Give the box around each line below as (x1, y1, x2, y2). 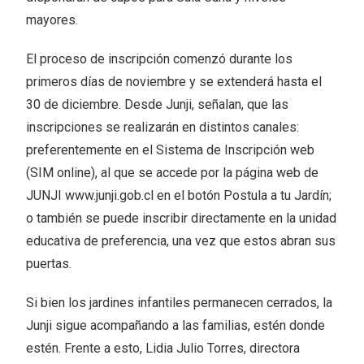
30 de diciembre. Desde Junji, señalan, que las (26, 97, 289, 113)
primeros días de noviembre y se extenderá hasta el (26, 74, 323, 90)
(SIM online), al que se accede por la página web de (26, 165, 319, 181)
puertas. (26, 256, 72, 272)
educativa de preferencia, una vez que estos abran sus (26, 233, 336, 249)
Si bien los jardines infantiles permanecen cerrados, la (26, 295, 333, 311)
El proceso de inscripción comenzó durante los (26, 51, 293, 67)
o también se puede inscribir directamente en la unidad (26, 210, 337, 227)
